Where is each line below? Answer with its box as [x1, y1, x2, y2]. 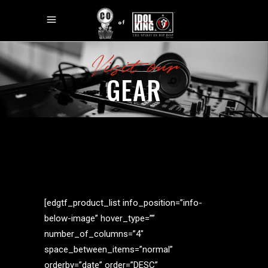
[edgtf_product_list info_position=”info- [44, 197, 202, 209]
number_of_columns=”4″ [44, 229, 144, 240]
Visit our [90, 49, 178, 84]
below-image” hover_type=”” [44, 213, 155, 224]
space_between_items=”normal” [44, 244, 173, 255]
